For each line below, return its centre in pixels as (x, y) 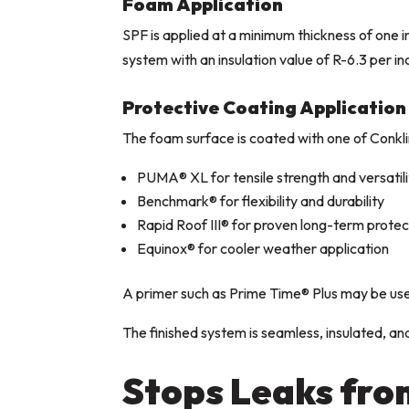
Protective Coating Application (265, 108)
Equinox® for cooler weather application (263, 249)
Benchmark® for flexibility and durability (261, 201)
